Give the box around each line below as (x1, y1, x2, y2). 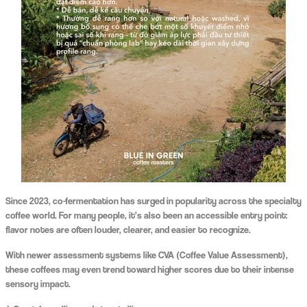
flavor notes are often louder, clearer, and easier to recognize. (5, 223, 251, 236)
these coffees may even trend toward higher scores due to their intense (5, 263, 294, 275)
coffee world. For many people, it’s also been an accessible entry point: (5, 209, 287, 221)
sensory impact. (5, 278, 71, 290)
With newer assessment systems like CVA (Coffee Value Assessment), (5, 249, 288, 261)
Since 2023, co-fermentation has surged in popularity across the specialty (5, 195, 302, 207)
